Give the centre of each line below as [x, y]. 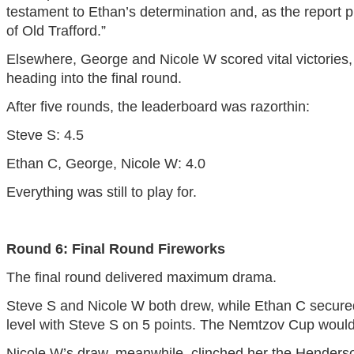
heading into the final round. [94, 79]
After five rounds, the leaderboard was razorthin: [158, 107]
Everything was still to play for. [101, 192]
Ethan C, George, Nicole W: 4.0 [105, 164]
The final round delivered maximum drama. [141, 278]
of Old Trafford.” [56, 31]
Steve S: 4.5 [45, 136]
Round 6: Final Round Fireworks [115, 249]
